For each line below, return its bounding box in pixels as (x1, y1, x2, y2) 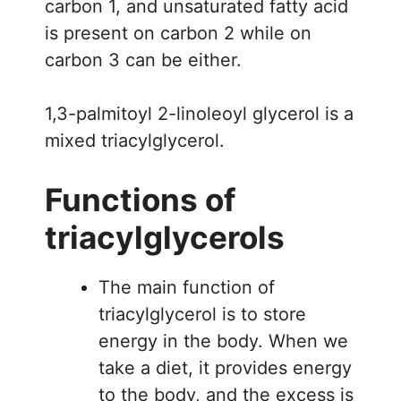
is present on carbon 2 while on (45, 21, 311, 44)
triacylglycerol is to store (98, 303, 306, 325)
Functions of (45, 180, 236, 218)
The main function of (98, 276, 275, 298)
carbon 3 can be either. (45, 48, 242, 71)
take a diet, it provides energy (98, 356, 352, 379)
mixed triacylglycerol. (45, 129, 225, 151)
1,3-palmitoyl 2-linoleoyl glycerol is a (45, 102, 354, 124)
